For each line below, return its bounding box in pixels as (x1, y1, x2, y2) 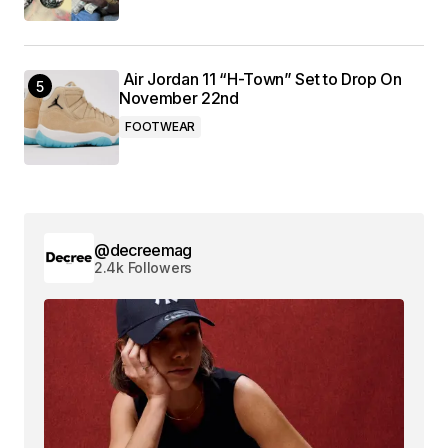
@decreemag (94, 239, 192, 260)
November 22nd (119, 88, 239, 109)
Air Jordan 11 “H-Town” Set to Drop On (119, 69, 402, 90)
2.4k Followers (94, 258, 193, 276)
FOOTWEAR (125, 119, 196, 135)
